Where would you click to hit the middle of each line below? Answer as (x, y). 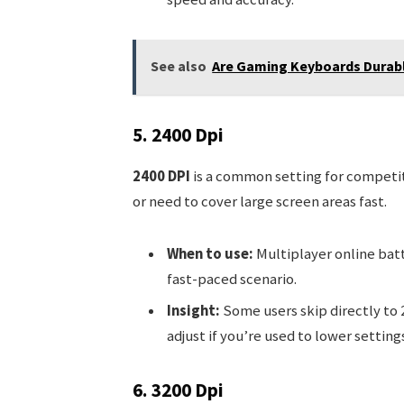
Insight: (193, 310)
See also (179, 66)
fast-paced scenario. (231, 279)
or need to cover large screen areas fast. (259, 201)
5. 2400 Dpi (178, 134)
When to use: (210, 253)
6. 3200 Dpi (178, 390)
